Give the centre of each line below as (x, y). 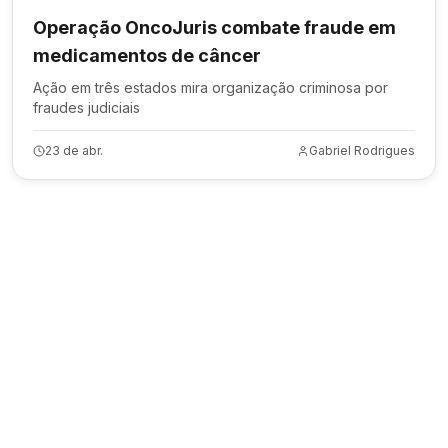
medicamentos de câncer (147, 55)
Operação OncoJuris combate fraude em (214, 27)
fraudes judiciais (86, 107)
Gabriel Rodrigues (362, 150)
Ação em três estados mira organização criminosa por (210, 87)
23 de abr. (74, 150)
